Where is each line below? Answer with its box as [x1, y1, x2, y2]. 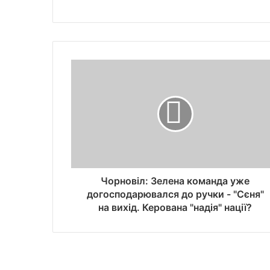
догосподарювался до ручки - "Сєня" [86, 187, 264, 200]
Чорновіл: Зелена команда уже [101, 174, 250, 187]
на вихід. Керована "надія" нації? [98, 201, 252, 213]
